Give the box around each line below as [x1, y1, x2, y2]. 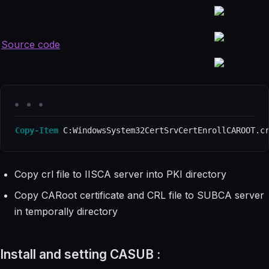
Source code [1, 38, 60, 51]
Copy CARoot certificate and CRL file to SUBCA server [14, 189, 264, 202]
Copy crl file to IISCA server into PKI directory [14, 168, 226, 181]
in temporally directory [14, 205, 118, 218]
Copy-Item [15, 125, 58, 136]
